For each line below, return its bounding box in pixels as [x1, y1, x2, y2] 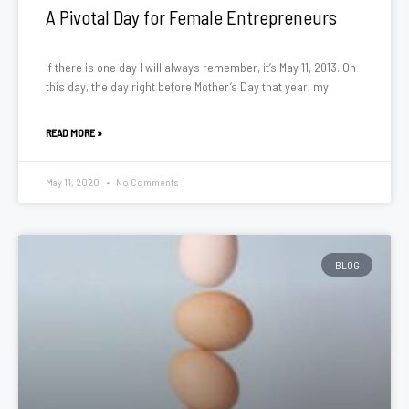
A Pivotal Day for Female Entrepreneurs [46, 5, 337, 28]
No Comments [114, 175, 178, 188]
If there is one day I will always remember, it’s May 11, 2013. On [46, 59, 356, 75]
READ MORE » [46, 126, 102, 139]
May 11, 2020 [46, 175, 101, 188]
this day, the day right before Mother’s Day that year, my [46, 79, 329, 94]
